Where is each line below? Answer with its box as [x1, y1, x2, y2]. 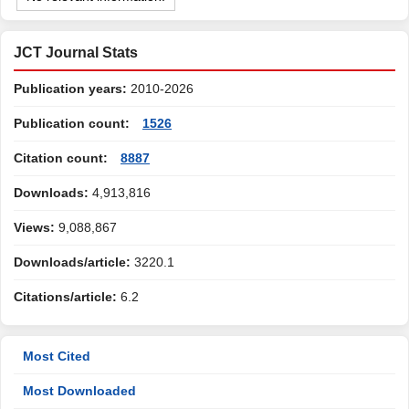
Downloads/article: [14, 255, 131, 269]
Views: [14, 220, 55, 235]
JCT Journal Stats [14, 45, 138, 60]
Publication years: [14, 81, 127, 96]
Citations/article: [14, 289, 117, 304]
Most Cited [23, 349, 90, 363]
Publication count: [14, 116, 130, 131]
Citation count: [14, 151, 108, 165]
